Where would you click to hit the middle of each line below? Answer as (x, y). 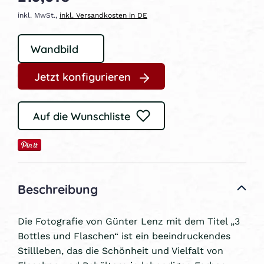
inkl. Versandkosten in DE (103, 15)
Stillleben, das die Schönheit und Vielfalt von (121, 250)
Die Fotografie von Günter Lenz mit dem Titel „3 (129, 220)
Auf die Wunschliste (81, 115)
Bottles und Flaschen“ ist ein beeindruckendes (124, 235)
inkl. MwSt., (39, 15)
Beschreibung (58, 188)
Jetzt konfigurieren (82, 76)
